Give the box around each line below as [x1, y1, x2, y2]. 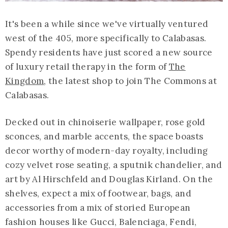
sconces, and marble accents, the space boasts [5, 131, 204, 142]
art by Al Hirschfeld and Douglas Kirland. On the [5, 174, 213, 185]
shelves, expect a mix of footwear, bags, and [5, 188, 191, 199]
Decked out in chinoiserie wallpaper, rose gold [5, 117, 206, 128]
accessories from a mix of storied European [5, 202, 191, 214]
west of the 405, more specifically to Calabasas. [5, 33, 207, 44]
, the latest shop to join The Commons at [44, 75, 217, 87]
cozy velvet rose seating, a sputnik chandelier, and [5, 159, 222, 171]
